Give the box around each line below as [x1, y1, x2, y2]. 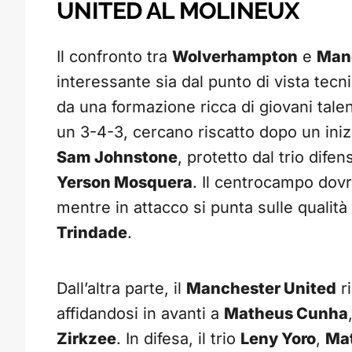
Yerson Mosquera [57, 173, 192, 192]
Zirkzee [57, 329, 116, 349]
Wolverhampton [172, 47, 298, 67]
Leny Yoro [240, 329, 316, 349]
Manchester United [186, 279, 336, 299]
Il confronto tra [57, 47, 172, 67]
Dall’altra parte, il [57, 279, 186, 299]
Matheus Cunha [224, 304, 348, 324]
